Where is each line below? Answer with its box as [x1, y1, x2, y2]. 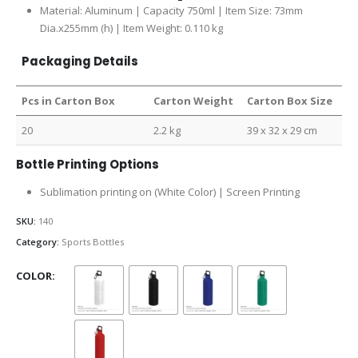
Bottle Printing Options [16, 156, 159, 173]
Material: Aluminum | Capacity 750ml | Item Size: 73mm [39, 3, 303, 18]
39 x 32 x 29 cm [247, 123, 318, 138]
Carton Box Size [247, 93, 333, 109]
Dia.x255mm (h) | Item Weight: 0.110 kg [39, 21, 223, 36]
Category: [16, 235, 62, 248]
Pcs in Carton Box [22, 93, 116, 109]
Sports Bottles [62, 235, 124, 248]
